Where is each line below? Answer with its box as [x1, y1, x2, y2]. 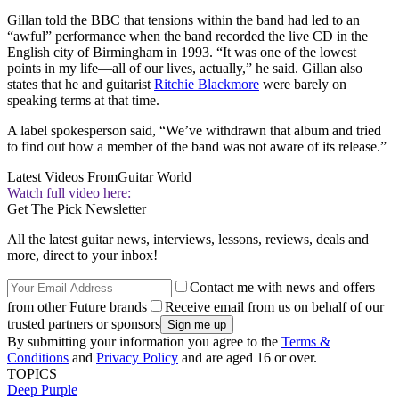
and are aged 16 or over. [178, 350, 317, 366]
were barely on [259, 77, 346, 93]
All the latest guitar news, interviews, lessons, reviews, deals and [7, 232, 369, 248]
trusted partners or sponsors [7, 316, 160, 332]
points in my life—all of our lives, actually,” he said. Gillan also [7, 61, 362, 77]
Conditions [7, 350, 69, 366]
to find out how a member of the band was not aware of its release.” [7, 139, 387, 155]
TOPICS [7, 366, 57, 382]
